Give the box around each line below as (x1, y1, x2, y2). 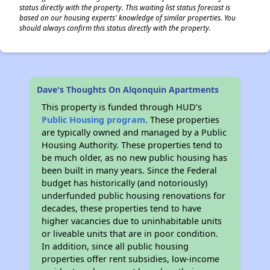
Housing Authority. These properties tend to (42, 139, 223, 151)
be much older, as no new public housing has (42, 152, 228, 163)
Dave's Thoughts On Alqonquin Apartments (37, 84, 219, 95)
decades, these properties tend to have (42, 202, 202, 214)
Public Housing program (42, 114, 146, 125)
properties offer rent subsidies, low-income (42, 253, 220, 265)
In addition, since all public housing (42, 240, 189, 252)
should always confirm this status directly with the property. (19, 23, 211, 33)
